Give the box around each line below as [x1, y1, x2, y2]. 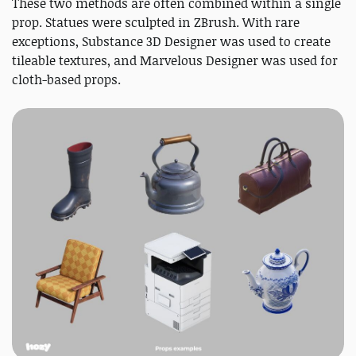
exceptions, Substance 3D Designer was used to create [12, 32, 331, 50]
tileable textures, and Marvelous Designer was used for [12, 51, 338, 69]
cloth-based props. [12, 70, 121, 88]
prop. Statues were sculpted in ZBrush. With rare [12, 13, 300, 31]
